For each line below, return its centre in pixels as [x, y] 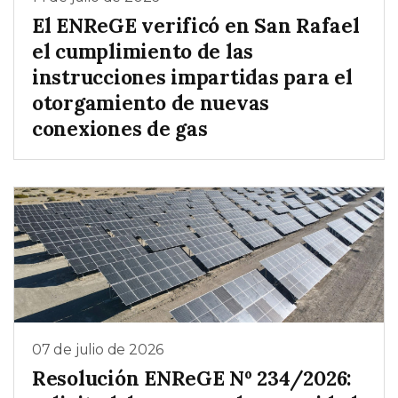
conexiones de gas [120, 128]
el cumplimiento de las [143, 51]
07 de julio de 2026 [98, 350]
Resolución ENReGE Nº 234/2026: [192, 378]
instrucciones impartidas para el [192, 76]
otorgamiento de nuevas [151, 102]
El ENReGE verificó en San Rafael [196, 25]
